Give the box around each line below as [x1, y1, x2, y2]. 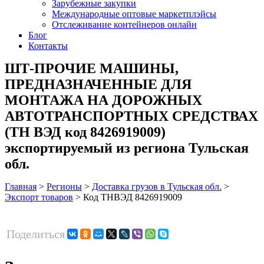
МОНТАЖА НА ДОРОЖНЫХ [5, 92, 202, 108]
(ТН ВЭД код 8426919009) [5, 124, 166, 140]
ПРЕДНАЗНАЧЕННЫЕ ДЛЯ [5, 76, 192, 92]
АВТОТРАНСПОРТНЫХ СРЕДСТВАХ [5, 108, 258, 124]
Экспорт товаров [5, 192, 73, 202]
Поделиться [6, 227, 65, 240]
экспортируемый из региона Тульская [5, 140, 249, 156]
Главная [5, 181, 37, 192]
